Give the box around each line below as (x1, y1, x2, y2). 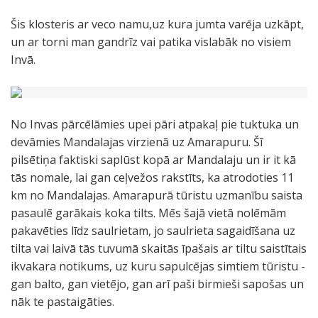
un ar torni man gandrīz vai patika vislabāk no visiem (11, 34, 291, 50)
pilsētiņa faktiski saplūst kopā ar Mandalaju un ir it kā (11, 152, 296, 168)
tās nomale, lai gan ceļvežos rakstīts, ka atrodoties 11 (11, 170, 294, 185)
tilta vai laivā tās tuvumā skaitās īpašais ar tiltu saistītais (11, 241, 307, 256)
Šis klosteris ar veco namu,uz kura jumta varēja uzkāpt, (11, 16, 304, 32)
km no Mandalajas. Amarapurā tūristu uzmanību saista (11, 187, 302, 203)
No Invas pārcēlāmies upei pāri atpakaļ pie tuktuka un (11, 116, 299, 132)
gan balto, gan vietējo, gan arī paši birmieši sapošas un (11, 276, 304, 292)
